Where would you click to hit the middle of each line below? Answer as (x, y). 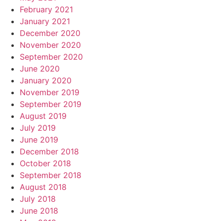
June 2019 (39, 140)
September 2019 (51, 104)
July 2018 (38, 199)
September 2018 (51, 175)
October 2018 (45, 164)
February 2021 (46, 10)
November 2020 (50, 45)
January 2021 (45, 21)
